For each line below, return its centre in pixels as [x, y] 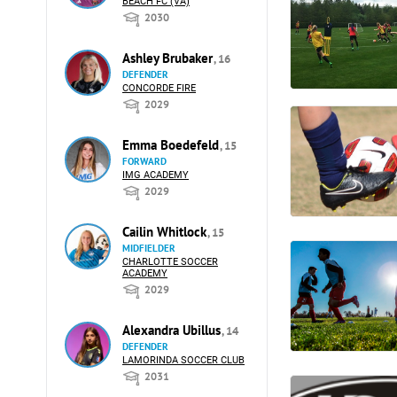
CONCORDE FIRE [159, 88]
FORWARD [144, 161]
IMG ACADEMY [156, 175]
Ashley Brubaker [169, 58]
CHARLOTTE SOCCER [170, 262]
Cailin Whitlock [166, 232]
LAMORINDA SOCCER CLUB [183, 360]
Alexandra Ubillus [173, 330]
